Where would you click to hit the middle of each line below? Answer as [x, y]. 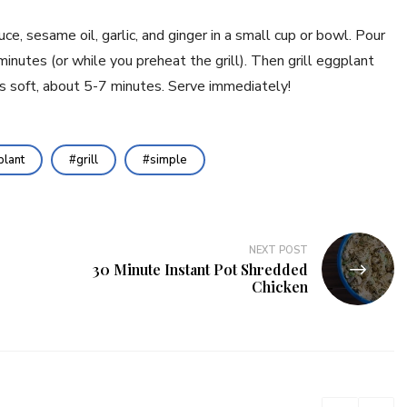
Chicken [280, 287]
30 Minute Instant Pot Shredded [200, 269]
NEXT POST [278, 250]
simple [169, 160]
